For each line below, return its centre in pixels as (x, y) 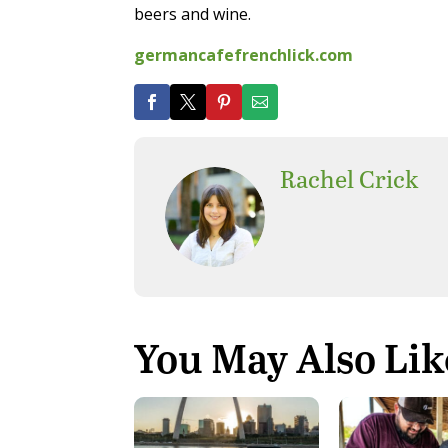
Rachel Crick (349, 178)
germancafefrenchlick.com (244, 55)
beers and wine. (193, 14)
